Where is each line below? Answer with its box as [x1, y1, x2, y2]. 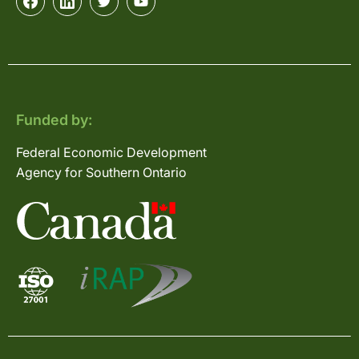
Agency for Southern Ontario [16, 163, 187, 180]
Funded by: [16, 111, 92, 128]
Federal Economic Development [16, 143, 207, 160]
